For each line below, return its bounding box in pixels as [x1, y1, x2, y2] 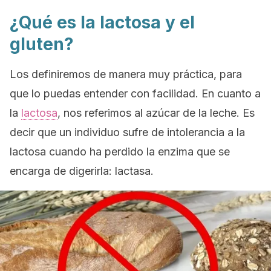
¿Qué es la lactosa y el [10, 12, 195, 33]
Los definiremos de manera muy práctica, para [10, 68, 242, 80]
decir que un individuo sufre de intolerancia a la [10, 126, 245, 139]
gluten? [10, 34, 74, 54]
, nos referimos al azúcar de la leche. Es [57, 106, 255, 119]
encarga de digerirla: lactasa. [10, 165, 154, 177]
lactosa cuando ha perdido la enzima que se [10, 145, 230, 158]
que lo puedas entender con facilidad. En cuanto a [10, 87, 261, 100]
